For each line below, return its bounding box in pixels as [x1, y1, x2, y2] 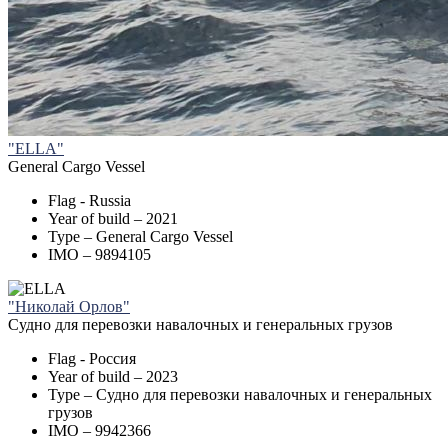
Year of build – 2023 [48, 368, 178, 386]
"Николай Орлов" [8, 298, 130, 316]
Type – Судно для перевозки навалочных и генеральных [48, 386, 432, 404]
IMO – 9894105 [48, 246, 151, 264]
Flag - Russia [48, 192, 131, 210]
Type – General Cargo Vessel [48, 228, 233, 246]
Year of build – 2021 [48, 210, 178, 228]
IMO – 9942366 [48, 422, 151, 440]
